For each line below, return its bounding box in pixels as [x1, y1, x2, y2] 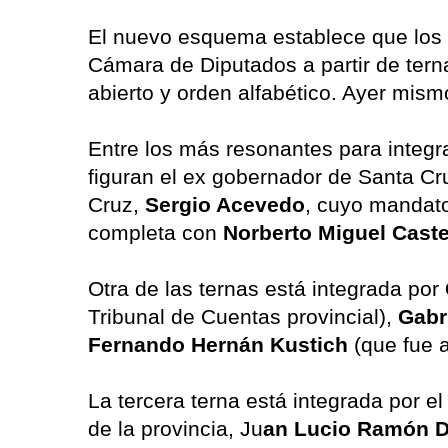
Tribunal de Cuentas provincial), [88, 304, 398, 328]
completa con [88, 220, 223, 244]
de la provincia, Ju [88, 416, 263, 440]
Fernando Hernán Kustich [88, 332, 354, 356]
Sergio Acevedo [145, 192, 305, 216]
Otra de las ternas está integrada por [88, 276, 445, 300]
